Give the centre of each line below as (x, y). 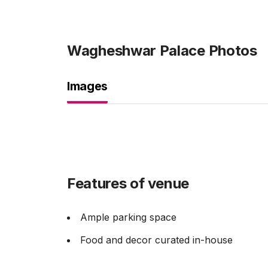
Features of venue (128, 183)
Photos (231, 51)
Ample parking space (128, 217)
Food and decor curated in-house (156, 240)
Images (87, 86)
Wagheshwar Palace (136, 51)
